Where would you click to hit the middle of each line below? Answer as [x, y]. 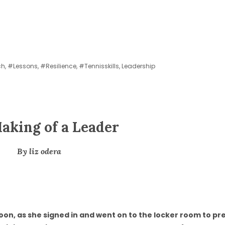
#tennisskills [99, 66]
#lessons [23, 66]
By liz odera [39, 151]
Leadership [138, 66]
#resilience [58, 66]
